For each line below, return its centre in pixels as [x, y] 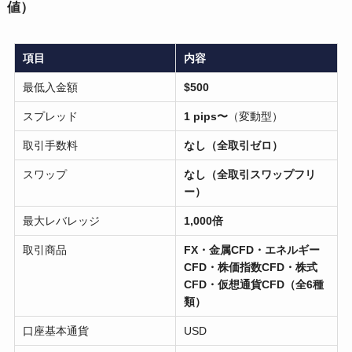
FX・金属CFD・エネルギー [252, 249]
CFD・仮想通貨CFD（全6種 [254, 284]
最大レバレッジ [62, 220]
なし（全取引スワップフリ [250, 174]
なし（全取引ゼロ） [234, 145]
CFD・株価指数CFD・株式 [251, 267]
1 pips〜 [206, 116]
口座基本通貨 [56, 330]
